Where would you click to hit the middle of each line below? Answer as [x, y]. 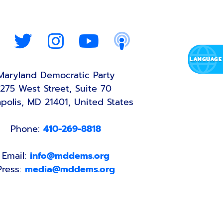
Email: [16, 156]
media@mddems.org [70, 169]
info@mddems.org [70, 156]
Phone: [27, 129]
